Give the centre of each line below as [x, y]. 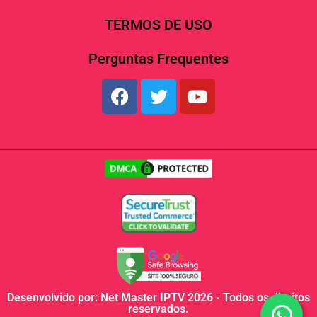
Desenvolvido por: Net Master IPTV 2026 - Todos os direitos [158, 297]
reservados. [158, 309]
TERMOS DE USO [158, 25]
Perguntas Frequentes [158, 59]
